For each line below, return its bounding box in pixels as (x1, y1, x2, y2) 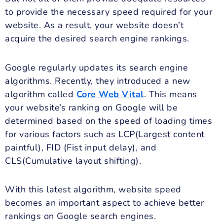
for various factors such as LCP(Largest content (5, 128, 205, 140)
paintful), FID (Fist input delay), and (5, 141, 156, 153)
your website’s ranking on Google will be (5, 101, 178, 113)
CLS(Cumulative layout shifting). (5, 154, 141, 167)
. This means (144, 88, 197, 100)
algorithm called (5, 88, 76, 100)
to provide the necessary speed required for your (5, 6, 212, 18)
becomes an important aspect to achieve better (5, 197, 204, 209)
